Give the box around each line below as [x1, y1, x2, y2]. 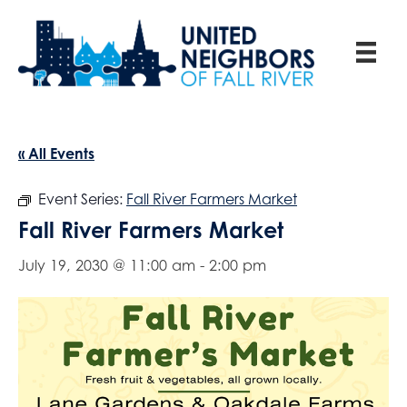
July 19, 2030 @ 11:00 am [18, 256, 195, 275]
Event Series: [38, 190, 126, 209]
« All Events [18, 144, 94, 163]
